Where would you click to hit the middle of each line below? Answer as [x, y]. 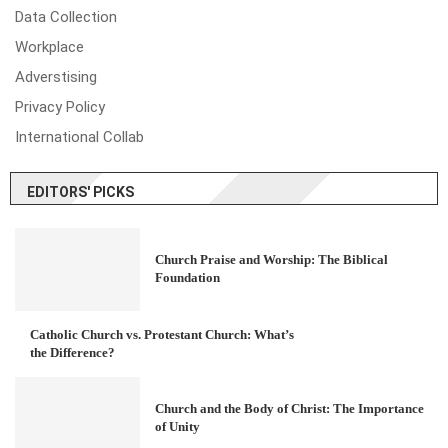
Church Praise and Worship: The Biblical [272, 260]
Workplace [49, 46]
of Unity [178, 427]
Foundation [188, 278]
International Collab [79, 136]
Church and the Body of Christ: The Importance [290, 409]
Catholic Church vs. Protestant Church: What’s [162, 334]
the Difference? [72, 352]
